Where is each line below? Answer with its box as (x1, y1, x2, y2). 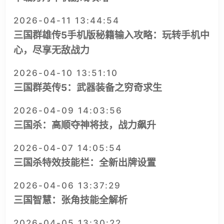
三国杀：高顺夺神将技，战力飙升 (13, 119, 156, 131)
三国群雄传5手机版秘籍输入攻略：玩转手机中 (13, 29, 209, 41)
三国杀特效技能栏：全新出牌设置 (13, 156, 156, 168)
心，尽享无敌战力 (13, 44, 89, 56)
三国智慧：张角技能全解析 (13, 194, 127, 206)
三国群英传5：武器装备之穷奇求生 (13, 81, 162, 93)
